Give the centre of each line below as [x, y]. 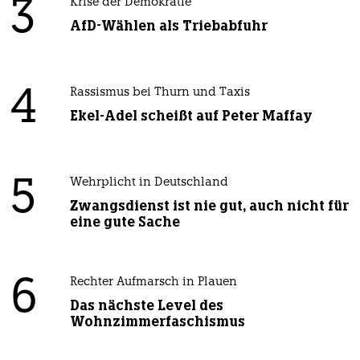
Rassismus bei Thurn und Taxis [160, 93]
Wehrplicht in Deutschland [149, 183]
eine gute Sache [125, 222]
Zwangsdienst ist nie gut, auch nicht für [209, 206]
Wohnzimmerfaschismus [157, 322]
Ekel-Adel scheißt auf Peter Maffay [191, 116]
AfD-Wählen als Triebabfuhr [168, 26]
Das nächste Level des [146, 306]
